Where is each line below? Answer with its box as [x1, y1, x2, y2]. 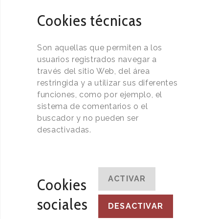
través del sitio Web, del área [37, 66, 150, 76]
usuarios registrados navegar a [37, 55, 157, 64]
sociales [37, 195, 88, 214]
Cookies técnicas [37, 11, 142, 30]
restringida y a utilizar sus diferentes [37, 78, 178, 88]
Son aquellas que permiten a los [37, 43, 163, 52]
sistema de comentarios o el [37, 102, 148, 111]
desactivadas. [37, 125, 91, 134]
